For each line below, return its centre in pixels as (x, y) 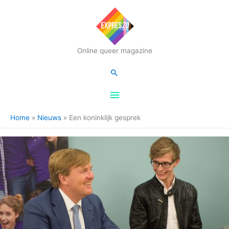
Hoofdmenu (141, 10)
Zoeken (125, 73)
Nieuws (50, 118)
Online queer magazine (114, 50)
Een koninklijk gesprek (105, 118)
